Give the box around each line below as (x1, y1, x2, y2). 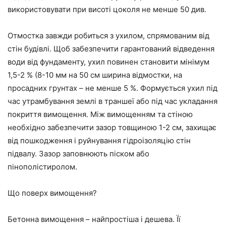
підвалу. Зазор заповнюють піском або (8, 149, 149, 159)
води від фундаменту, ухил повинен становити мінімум (8, 57, 209, 67)
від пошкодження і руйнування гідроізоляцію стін (8, 136, 191, 146)
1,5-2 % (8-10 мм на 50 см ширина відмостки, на (8, 70, 182, 80)
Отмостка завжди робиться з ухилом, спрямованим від (8, 31, 209, 41)
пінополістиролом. (8, 162, 77, 172)
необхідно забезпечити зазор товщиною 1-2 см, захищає (8, 123, 216, 133)
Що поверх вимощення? (8, 188, 97, 198)
